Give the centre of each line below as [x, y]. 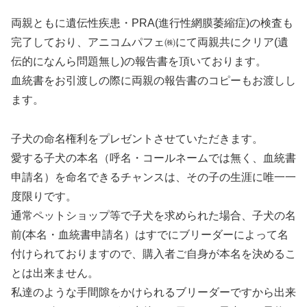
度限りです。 [44, 196]
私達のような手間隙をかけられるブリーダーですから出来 [153, 292]
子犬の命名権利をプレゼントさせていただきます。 [137, 138]
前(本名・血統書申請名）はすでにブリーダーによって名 [150, 234]
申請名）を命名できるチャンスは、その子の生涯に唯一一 [153, 177]
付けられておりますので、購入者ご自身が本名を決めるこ [153, 254]
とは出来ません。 [55, 273]
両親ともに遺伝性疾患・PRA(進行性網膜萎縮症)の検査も [152, 23]
